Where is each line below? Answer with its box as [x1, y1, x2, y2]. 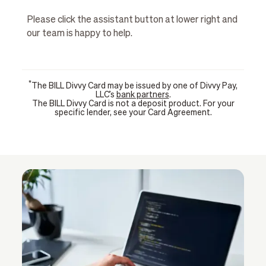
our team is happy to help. [26, 28, 132, 39]
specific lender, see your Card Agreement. [54, 108, 212, 117]
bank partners [116, 90, 169, 99]
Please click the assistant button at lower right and [26, 15, 237, 25]
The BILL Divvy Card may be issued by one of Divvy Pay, [31, 81, 237, 90]
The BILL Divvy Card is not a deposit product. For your [31, 99, 235, 108]
